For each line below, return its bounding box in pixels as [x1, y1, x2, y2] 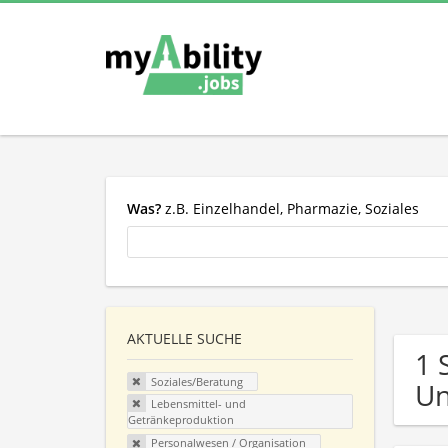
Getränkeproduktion [128, 411, 234, 427]
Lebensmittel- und [150, 395, 246, 411]
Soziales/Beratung [150, 374, 243, 390]
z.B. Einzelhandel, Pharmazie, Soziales [161, 198, 419, 218]
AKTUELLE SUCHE [127, 329, 242, 349]
